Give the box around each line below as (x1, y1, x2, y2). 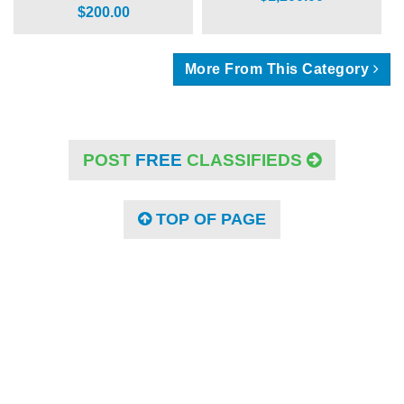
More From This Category (184, 60, 370, 77)
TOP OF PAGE (151, 209, 266, 228)
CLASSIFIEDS (182, 150, 307, 170)
